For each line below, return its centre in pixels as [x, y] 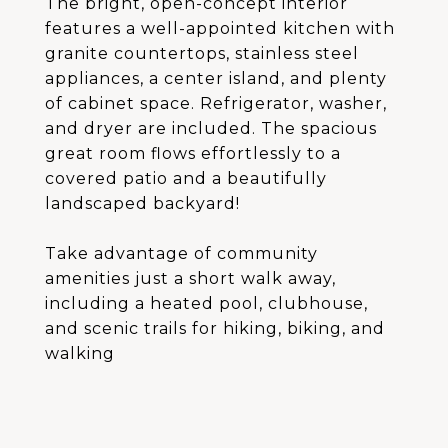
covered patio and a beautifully [186, 178]
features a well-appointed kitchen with [220, 28]
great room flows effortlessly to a [193, 153]
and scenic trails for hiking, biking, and [215, 328]
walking [80, 353]
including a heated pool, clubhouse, [206, 303]
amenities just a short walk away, [190, 278]
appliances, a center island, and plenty [216, 78]
